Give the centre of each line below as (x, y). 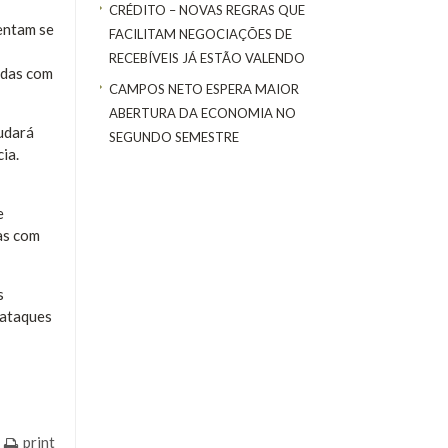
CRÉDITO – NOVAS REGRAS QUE (207, 10)
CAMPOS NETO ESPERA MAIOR (204, 88)
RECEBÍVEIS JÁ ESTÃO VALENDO (207, 58)
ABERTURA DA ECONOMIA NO (202, 112)
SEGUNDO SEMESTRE (174, 136)
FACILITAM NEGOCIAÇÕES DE (200, 34)
